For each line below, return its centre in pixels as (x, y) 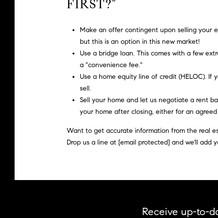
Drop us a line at (92, 143)
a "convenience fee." (111, 65)
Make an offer (102, 30)
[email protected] (144, 143)
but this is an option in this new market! (140, 42)
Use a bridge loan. (107, 54)
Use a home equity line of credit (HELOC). (143, 77)
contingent (141, 30)
